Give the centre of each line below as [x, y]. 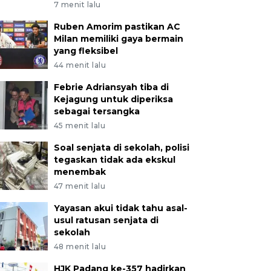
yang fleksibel [86, 51]
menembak [80, 172]
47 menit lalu [80, 186]
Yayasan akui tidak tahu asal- [120, 208]
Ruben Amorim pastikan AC [117, 27]
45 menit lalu [80, 126]
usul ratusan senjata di [106, 220]
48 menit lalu [80, 247]
